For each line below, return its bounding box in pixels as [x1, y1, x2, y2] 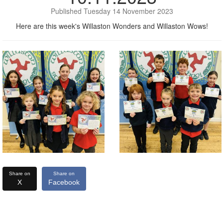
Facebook [48, 178, 80, 186]
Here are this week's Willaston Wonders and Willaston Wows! [16, 21, 208, 31]
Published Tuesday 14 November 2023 [51, 6, 173, 16]
